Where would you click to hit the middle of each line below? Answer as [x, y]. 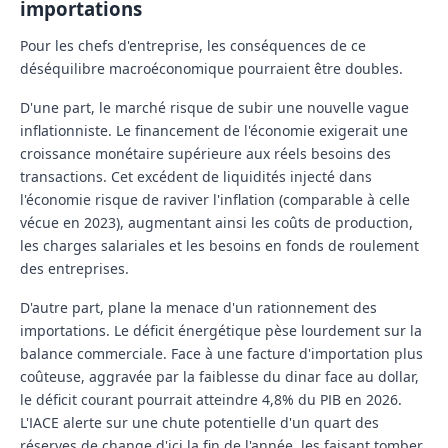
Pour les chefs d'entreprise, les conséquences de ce [193, 46]
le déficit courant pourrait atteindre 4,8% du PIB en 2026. [211, 400]
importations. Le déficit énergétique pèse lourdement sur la [221, 331]
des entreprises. [74, 269]
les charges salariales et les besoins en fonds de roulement [219, 246]
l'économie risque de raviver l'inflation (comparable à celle [215, 200]
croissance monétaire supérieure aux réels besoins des [205, 154]
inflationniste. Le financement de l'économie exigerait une [214, 131]
